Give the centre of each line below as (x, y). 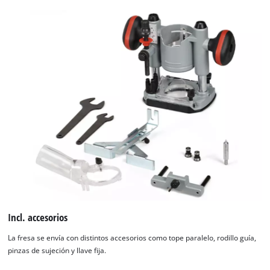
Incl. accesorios (38, 218)
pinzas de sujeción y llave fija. (57, 251)
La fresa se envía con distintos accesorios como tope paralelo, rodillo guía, (132, 238)
